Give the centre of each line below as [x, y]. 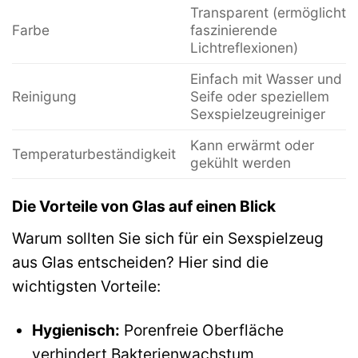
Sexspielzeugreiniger [257, 114]
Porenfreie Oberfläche [201, 330]
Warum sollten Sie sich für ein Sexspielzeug [168, 238]
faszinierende [233, 30]
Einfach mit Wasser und [266, 79]
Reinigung [44, 96]
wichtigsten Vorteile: [86, 286]
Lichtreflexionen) [244, 48]
